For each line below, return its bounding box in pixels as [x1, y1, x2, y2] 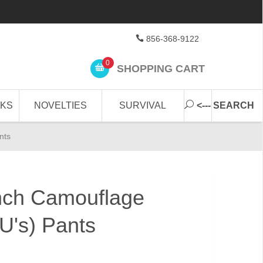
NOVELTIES [34, 100, 87, 110]
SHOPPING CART [113, 62, 205, 75]
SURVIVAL [119, 100, 167, 110]
